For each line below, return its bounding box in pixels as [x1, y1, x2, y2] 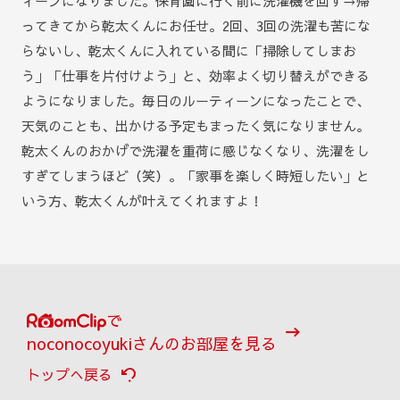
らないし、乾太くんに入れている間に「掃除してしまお [21, 41, 356, 60]
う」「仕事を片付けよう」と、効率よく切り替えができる [21, 66, 370, 85]
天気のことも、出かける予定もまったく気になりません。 [21, 116, 370, 135]
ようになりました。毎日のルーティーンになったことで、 [21, 91, 370, 110]
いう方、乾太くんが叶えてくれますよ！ [21, 191, 262, 210]
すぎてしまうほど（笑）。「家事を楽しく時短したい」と [21, 166, 370, 185]
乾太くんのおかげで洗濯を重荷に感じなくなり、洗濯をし [21, 141, 370, 160]
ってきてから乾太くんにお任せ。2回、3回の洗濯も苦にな [21, 16, 371, 35]
